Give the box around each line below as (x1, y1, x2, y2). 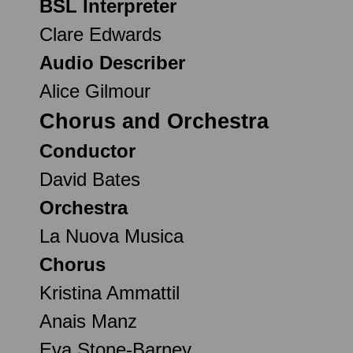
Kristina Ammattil (39, 281, 180, 303)
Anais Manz (39, 310, 137, 332)
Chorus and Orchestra (39, 109, 269, 133)
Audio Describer (39, 51, 185, 73)
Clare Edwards (39, 23, 162, 45)
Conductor (39, 139, 136, 162)
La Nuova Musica (39, 225, 184, 247)
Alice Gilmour (39, 80, 150, 102)
